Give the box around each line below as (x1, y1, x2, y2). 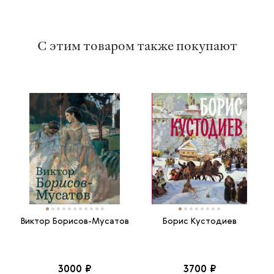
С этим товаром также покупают (37, 34, 237, 56)
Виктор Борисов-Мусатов (20, 217, 129, 226)
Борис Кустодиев (162, 217, 237, 226)
